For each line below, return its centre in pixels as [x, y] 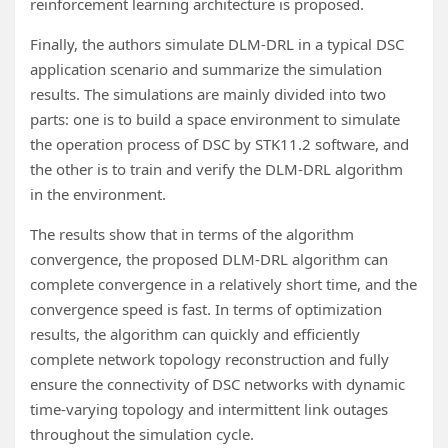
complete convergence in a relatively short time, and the [223, 284]
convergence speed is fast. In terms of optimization [206, 309]
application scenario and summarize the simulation [206, 69]
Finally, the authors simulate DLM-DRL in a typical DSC [217, 44]
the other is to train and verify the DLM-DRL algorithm [216, 169]
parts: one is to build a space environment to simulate [215, 119]
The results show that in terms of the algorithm [192, 234]
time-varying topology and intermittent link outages [209, 409]
